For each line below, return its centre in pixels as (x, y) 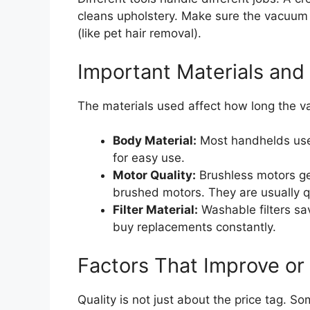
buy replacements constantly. (194, 227)
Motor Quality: (154, 175)
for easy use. (149, 158)
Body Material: (155, 141)
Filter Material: (155, 210)
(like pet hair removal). (139, 34)
